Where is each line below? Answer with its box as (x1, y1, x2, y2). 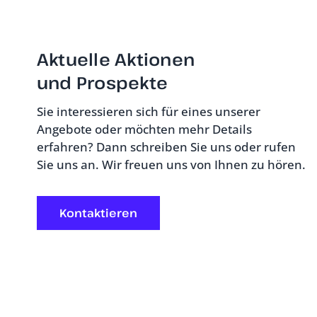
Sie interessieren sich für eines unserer (37, 103, 260, 120)
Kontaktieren (59, 204, 137, 221)
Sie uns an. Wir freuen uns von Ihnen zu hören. (37, 156, 306, 173)
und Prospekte (37, 70, 168, 94)
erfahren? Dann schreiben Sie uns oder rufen (37, 138, 296, 155)
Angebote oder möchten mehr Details (37, 120, 252, 137)
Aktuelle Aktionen (37, 47, 195, 71)
